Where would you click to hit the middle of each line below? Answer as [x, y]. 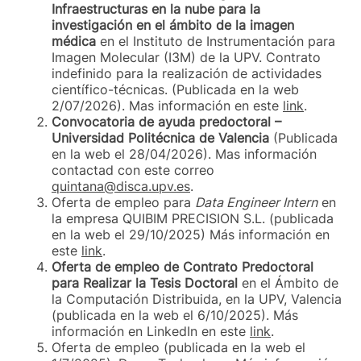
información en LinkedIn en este [151, 331]
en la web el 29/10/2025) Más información [183, 234]
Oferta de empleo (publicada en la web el [178, 347]
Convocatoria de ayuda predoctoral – [166, 121]
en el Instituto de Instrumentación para [216, 41]
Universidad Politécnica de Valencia [160, 137]
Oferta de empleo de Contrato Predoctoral [183, 266]
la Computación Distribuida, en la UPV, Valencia [197, 299]
